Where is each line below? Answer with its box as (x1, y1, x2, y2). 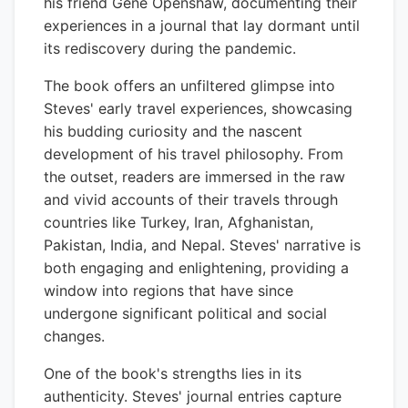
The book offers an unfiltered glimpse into (44, 76, 335, 95)
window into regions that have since (44, 281, 293, 300)
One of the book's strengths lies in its (44, 364, 301, 382)
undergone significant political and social (44, 304, 327, 322)
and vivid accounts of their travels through (44, 190, 338, 209)
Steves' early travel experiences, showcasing (44, 99, 352, 117)
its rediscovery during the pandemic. (44, 39, 296, 57)
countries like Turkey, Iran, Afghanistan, (44, 213, 313, 231)
